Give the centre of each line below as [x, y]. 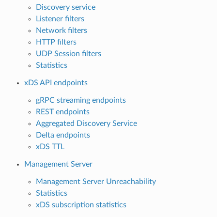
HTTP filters [56, 42]
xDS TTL [50, 147]
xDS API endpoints [56, 83]
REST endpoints [62, 112]
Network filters [61, 30]
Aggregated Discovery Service [86, 123]
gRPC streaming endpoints [81, 100]
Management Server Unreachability [96, 181]
